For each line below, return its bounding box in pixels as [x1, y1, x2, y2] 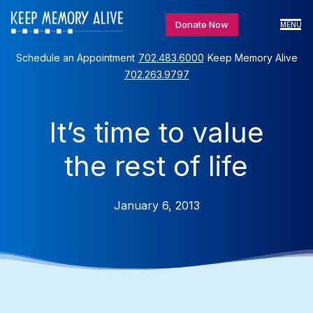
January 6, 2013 [113, 198, 200, 213]
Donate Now [175, 18, 228, 30]
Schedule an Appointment [15, 52, 135, 64]
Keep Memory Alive [207, 52, 298, 64]
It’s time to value [48, 115, 264, 150]
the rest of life [64, 149, 249, 184]
